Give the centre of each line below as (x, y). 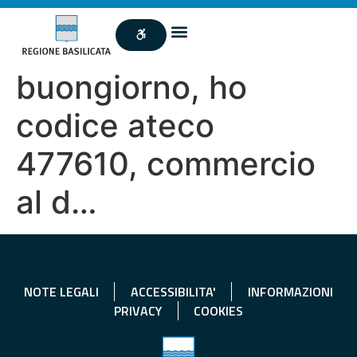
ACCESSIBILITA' (173, 291)
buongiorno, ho (131, 87)
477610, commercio (166, 163)
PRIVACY (138, 310)
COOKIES (218, 310)
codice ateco (115, 125)
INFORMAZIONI (290, 291)
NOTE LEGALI (61, 291)
